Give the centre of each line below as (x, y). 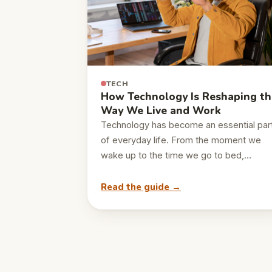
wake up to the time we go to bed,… (176, 156)
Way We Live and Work (161, 111)
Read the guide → (141, 187)
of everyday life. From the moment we (181, 141)
